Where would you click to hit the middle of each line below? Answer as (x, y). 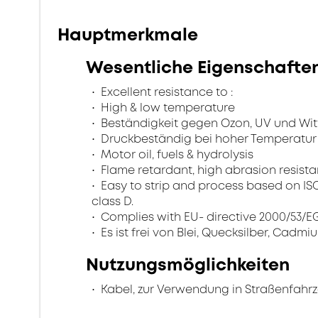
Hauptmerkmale (128, 35)
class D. (113, 201)
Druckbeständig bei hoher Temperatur (207, 139)
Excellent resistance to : (165, 92)
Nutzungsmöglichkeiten (188, 265)
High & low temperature (166, 108)
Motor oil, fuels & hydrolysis (176, 154)
